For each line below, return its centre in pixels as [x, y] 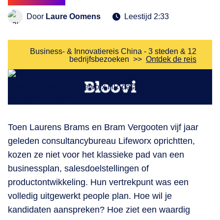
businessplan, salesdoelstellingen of [78, 169]
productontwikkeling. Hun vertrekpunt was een [98, 182]
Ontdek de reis [171, 59]
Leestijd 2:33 [147, 17]
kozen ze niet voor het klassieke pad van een [96, 155]
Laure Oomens [73, 17]
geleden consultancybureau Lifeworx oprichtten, [101, 141]
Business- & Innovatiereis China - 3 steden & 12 [113, 52]
